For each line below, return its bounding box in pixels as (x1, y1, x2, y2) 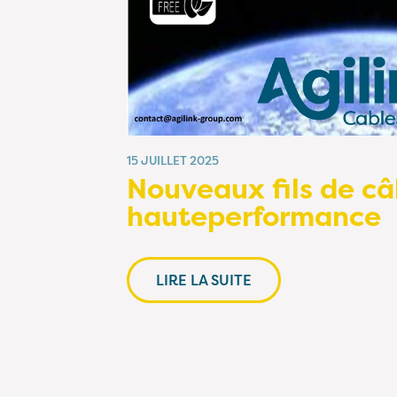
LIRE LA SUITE (156, 270, 252, 291)
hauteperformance (127, 198, 381, 236)
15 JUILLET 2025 (127, 152, 219, 169)
